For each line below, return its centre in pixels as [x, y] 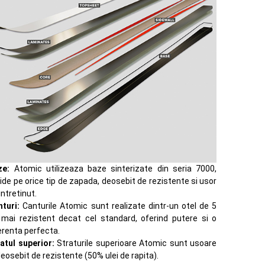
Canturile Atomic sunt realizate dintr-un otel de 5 [118, 206]
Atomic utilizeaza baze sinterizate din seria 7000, [113, 168]
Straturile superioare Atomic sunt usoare [135, 243]
